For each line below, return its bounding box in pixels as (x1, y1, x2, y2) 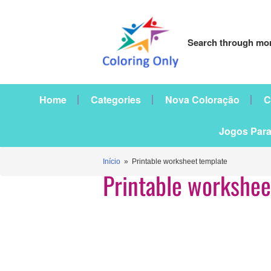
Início (103, 157, 120, 166)
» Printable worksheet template (120, 157, 227, 166)
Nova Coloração (165, 93, 240, 106)
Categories (91, 93, 141, 106)
